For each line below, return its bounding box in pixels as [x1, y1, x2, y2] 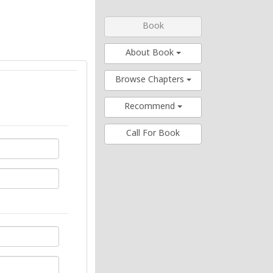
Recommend [124, 101, 177, 113]
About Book [125, 48, 176, 59]
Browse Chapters [115, 74, 186, 86]
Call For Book [126, 128, 180, 140]
